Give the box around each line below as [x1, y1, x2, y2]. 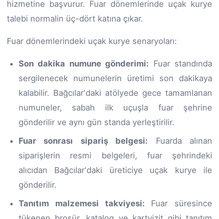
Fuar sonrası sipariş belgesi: [19, 135, 148, 146]
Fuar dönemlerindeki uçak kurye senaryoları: [7, 36, 177, 46]
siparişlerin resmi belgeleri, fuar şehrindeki [19, 150, 212, 160]
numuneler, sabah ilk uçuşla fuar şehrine [19, 102, 212, 112]
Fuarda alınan [148, 135, 213, 146]
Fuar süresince [144, 198, 212, 208]
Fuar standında [149, 58, 213, 68]
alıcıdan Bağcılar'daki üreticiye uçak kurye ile [19, 165, 212, 175]
